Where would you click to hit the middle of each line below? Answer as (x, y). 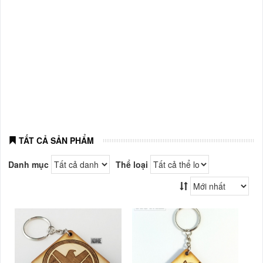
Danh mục (28, 164)
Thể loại (132, 164)
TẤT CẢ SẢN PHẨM (55, 140)
